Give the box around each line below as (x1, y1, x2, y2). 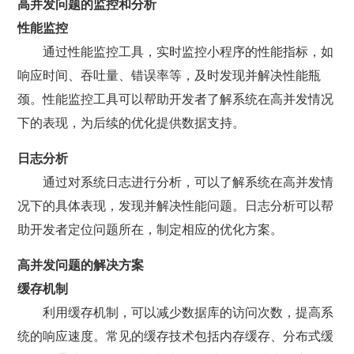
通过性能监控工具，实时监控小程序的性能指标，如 (43, 45, 334, 58)
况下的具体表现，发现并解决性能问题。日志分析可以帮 (17, 199, 334, 213)
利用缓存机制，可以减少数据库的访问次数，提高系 (43, 306, 334, 319)
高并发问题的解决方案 (17, 258, 145, 272)
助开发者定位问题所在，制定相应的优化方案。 (17, 223, 284, 236)
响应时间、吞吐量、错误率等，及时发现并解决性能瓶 (17, 69, 322, 82)
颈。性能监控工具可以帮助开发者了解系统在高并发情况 (17, 92, 334, 106)
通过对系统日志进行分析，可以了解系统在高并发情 (43, 175, 334, 189)
